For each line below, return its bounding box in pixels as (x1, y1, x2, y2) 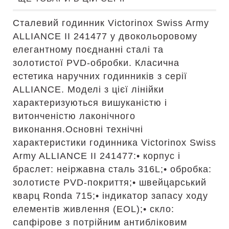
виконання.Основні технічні (13, 124, 143, 134)
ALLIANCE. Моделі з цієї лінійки (13, 84, 164, 95)
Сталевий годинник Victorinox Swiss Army (13, 18, 209, 28)
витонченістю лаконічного (13, 111, 135, 121)
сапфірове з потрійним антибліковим (13, 217, 187, 227)
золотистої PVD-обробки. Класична (13, 58, 179, 68)
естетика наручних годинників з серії (13, 71, 187, 81)
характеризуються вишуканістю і (13, 98, 167, 108)
